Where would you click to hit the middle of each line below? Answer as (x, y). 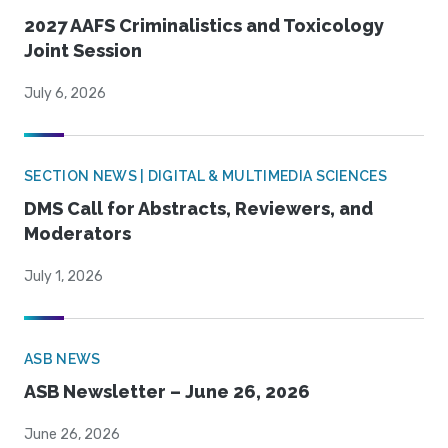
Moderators (77, 234)
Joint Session (83, 51)
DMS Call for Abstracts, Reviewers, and (198, 209)
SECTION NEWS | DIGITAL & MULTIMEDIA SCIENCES (206, 176)
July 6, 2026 (65, 94)
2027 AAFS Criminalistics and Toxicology (204, 26)
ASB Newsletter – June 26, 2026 (167, 392)
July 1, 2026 (63, 277)
